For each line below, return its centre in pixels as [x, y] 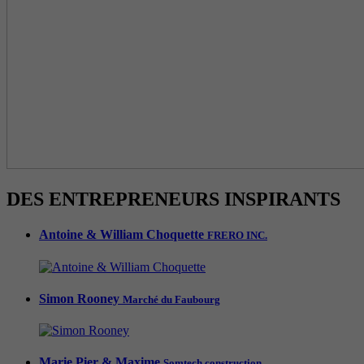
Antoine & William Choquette [123, 235]
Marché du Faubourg [171, 299]
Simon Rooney [81, 298]
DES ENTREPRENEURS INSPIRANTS [173, 199]
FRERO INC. [237, 236]
